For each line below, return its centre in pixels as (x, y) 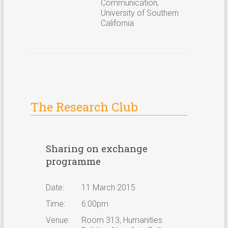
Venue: (58, 220)
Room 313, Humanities (122, 220)
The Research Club (84, 107)
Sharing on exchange (96, 148)
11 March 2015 (108, 187)
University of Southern (139, 13)
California (117, 23)
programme (73, 161)
